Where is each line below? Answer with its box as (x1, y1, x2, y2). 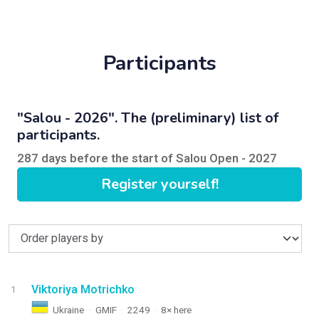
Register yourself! (100, 174, 219, 194)
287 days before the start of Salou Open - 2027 (17, 150, 277, 167)
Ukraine (53, 303, 85, 318)
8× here (160, 303, 192, 318)
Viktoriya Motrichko (31, 281, 135, 298)
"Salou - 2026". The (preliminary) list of (17, 108, 278, 127)
